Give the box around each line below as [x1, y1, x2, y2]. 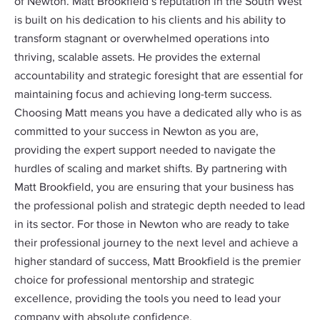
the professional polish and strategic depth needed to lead [14, 201, 305, 212]
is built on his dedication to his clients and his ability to [14, 15, 286, 26]
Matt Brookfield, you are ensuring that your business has [14, 182, 294, 194]
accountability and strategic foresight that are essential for [14, 71, 303, 82]
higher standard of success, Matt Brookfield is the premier [14, 256, 301, 268]
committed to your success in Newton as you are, [14, 126, 259, 138]
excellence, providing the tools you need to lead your [14, 294, 281, 305]
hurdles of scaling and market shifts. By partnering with [14, 164, 287, 175]
